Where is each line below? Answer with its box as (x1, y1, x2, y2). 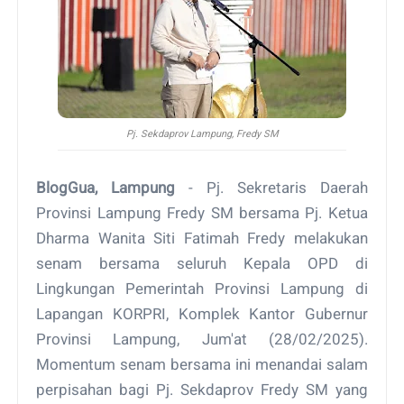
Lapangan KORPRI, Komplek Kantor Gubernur (36, 304, 368, 323)
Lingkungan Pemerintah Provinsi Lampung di (36, 279, 368, 298)
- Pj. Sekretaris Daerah (175, 178, 368, 197)
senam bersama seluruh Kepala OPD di (36, 253, 368, 272)
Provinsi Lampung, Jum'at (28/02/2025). (36, 329, 368, 348)
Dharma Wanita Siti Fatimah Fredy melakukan (36, 228, 368, 247)
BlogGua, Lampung (36, 178, 176, 197)
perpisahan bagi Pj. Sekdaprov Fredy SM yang (36, 380, 368, 399)
